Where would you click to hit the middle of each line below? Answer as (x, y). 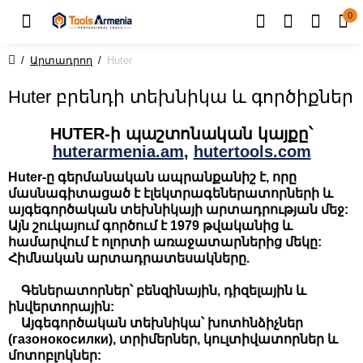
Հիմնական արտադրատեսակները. (129, 258)
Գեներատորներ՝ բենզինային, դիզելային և (157, 290)
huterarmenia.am (118, 152)
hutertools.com (252, 152)
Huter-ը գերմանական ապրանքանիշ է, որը (152, 177)
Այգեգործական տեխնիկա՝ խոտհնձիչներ (156, 323)
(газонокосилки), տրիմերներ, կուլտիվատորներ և (173, 339)
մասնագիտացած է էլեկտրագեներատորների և (171, 193)
